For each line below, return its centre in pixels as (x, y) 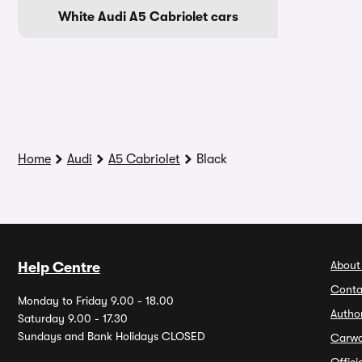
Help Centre (59, 267)
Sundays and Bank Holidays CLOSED (112, 336)
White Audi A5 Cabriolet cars (148, 17)
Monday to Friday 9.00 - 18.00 (96, 301)
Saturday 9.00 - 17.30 (73, 318)
